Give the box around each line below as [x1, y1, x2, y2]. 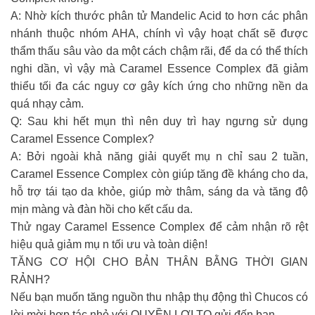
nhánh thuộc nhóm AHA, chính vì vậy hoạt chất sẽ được [11, 27, 308, 39]
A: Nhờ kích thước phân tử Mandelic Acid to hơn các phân [11, 9, 308, 22]
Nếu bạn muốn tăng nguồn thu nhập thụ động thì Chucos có [11, 290, 308, 303]
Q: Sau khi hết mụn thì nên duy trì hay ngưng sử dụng [11, 115, 308, 127]
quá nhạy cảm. [11, 97, 84, 110]
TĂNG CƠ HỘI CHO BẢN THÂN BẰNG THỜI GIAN [11, 255, 308, 268]
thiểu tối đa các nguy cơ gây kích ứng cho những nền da [11, 79, 308, 92]
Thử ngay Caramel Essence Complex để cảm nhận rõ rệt [11, 220, 308, 233]
